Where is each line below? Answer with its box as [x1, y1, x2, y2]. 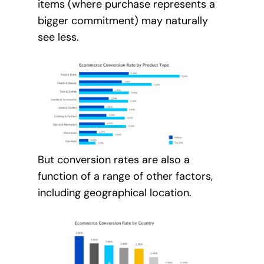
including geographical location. [37, 185, 192, 200]
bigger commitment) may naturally [37, 14, 208, 28]
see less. [37, 30, 79, 45]
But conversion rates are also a [37, 152, 190, 167]
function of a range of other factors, [37, 169, 213, 183]
